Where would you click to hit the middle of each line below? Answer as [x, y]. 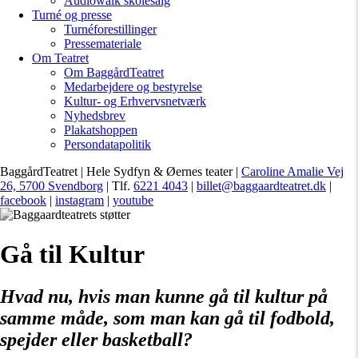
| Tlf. [118, 186]
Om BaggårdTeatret [114, 73]
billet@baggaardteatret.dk [261, 186]
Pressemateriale [103, 44]
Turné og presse [72, 15]
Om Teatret [60, 58]
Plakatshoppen [101, 130]
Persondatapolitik [107, 145]
